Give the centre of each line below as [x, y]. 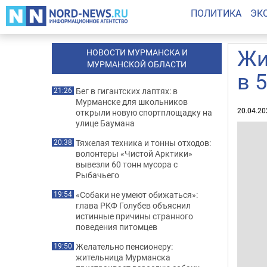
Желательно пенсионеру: [124, 246]
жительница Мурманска [123, 257]
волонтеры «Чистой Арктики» [134, 153]
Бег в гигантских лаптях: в [127, 91]
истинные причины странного [134, 216]
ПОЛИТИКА [216, 13]
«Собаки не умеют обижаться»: [137, 195]
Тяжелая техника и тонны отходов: [143, 143]
